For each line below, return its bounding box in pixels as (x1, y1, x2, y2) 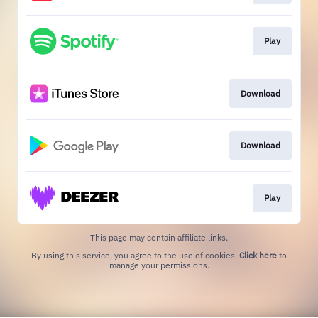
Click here (239, 249, 277, 261)
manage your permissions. (109, 259, 209, 270)
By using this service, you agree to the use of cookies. (31, 249, 239, 261)
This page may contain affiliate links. (90, 231, 228, 243)
